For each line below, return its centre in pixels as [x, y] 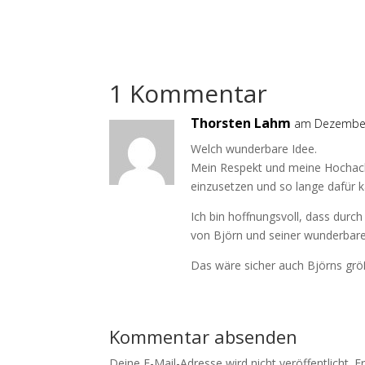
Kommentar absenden [204, 336]
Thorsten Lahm [241, 123]
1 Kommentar [189, 93]
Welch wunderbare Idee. [254, 148]
